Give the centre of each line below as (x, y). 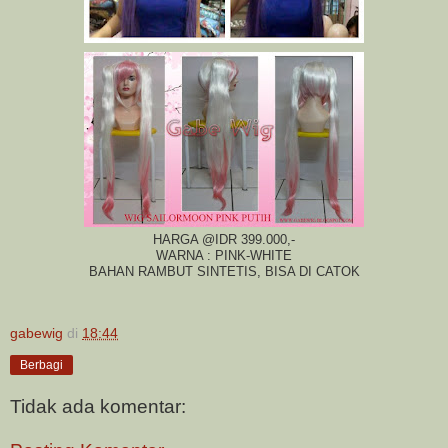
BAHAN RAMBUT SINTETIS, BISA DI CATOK (224, 271)
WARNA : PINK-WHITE (224, 255)
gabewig (36, 332)
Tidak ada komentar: (98, 407)
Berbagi (41, 364)
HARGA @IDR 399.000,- (224, 239)
